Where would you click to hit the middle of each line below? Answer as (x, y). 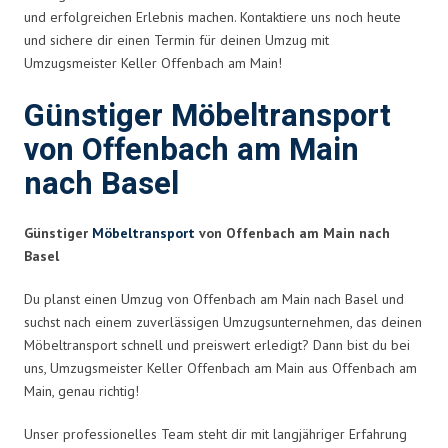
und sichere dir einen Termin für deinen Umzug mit (176, 39)
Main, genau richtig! (81, 390)
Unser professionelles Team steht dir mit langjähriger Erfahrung (215, 433)
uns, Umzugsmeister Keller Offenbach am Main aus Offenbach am (220, 367)
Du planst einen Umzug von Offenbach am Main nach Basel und (214, 298)
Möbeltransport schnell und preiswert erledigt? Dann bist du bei (217, 344)
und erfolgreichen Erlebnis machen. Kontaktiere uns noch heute (212, 16)
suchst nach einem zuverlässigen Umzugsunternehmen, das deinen (223, 321)
